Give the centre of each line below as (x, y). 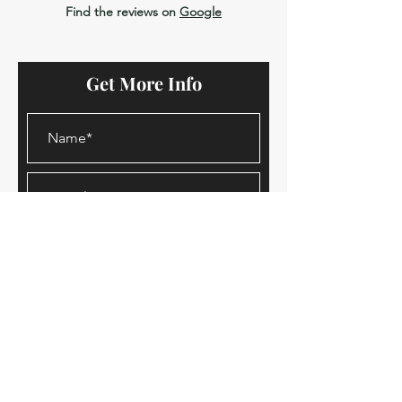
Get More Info (144, 83)
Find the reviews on (122, 12)
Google (201, 12)
